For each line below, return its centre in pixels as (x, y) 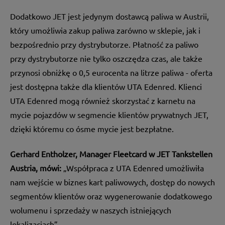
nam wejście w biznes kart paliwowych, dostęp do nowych (113, 182)
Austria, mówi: (36, 168)
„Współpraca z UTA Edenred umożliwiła (133, 168)
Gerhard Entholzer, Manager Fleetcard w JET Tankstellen (111, 154)
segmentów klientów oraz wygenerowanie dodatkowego (111, 196)
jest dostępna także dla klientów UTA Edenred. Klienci (106, 86)
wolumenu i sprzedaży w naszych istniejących (91, 210)
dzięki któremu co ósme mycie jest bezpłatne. (92, 128)
